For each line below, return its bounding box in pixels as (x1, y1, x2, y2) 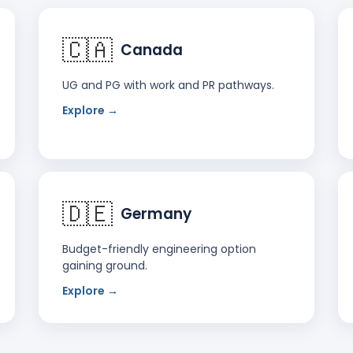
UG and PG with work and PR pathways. (62, 76, 274, 93)
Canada (121, 39, 183, 61)
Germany (121, 203, 191, 225)
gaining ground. (62, 257, 147, 273)
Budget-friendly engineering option (62, 240, 256, 257)
